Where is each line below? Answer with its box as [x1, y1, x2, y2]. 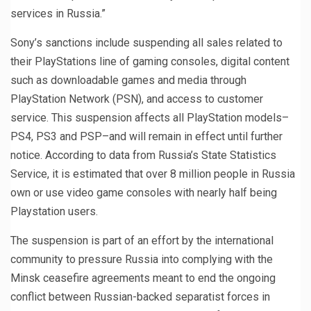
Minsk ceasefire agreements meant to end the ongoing [10, 271, 276, 285]
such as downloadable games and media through [10, 73, 246, 87]
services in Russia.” [10, 6, 106, 20]
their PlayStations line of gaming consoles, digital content [10, 54, 289, 68]
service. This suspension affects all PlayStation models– [10, 110, 289, 124]
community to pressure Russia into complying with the [10, 252, 273, 266]
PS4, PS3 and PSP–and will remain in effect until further [10, 129, 283, 143]
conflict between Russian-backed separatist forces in [10, 289, 270, 303]
